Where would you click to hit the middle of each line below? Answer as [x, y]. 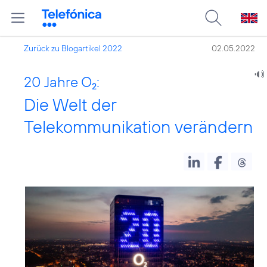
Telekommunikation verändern [139, 127]
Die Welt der [70, 105]
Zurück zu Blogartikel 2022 [73, 48]
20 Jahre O [58, 82]
